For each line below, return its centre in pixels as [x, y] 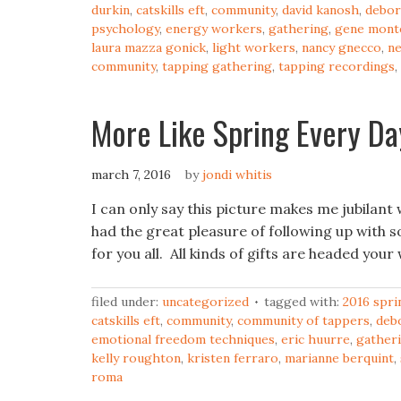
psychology [125, 29]
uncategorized [205, 302]
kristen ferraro [233, 358]
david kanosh [320, 10]
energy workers [214, 29]
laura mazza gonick [149, 47]
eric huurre [316, 339]
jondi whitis [237, 175]
